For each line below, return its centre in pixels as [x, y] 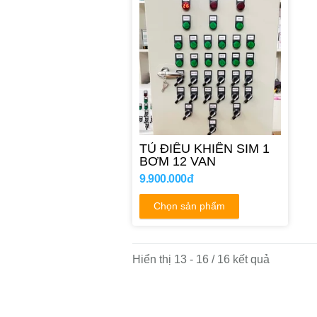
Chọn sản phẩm [189, 206]
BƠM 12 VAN [178, 161]
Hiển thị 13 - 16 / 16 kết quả [201, 259]
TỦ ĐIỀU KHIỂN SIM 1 [204, 148]
